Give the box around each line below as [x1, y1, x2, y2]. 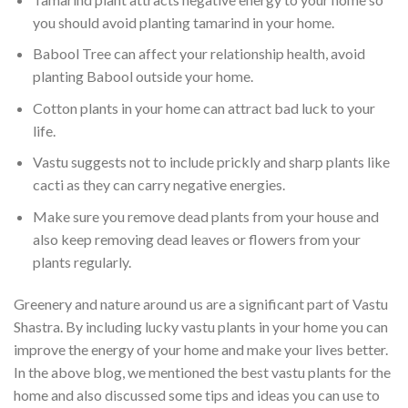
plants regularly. [32, 253, 134, 271]
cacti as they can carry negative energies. [32, 176, 288, 194]
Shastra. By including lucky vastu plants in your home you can [14, 317, 388, 335]
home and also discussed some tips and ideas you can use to [14, 385, 380, 403]
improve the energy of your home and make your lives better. [14, 340, 388, 358]
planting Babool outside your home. [32, 67, 256, 86]
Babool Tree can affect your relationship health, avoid [32, 45, 365, 63]
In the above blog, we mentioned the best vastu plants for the [14, 362, 391, 381]
